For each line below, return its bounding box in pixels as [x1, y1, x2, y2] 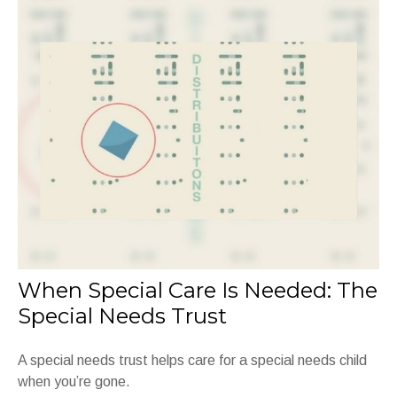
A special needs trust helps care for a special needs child [18, 352, 367, 368]
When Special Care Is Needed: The [18, 276, 378, 303]
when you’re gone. [18, 373, 130, 389]
